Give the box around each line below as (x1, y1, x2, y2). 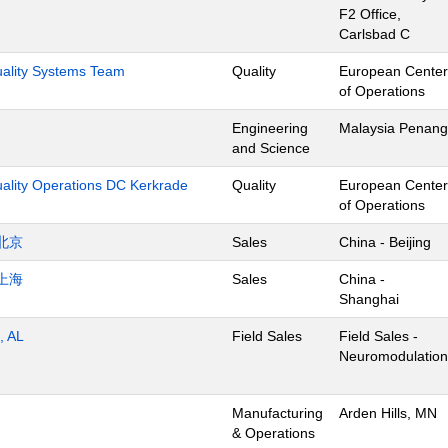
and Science (232, 140, 310, 156)
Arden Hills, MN (339, 405, 437, 421)
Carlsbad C (339, 26, 410, 42)
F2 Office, (339, 6, 401, 22)
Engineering (232, 120, 308, 136)
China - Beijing (339, 234, 431, 250)
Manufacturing (232, 405, 323, 421)
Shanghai (339, 291, 399, 307)
